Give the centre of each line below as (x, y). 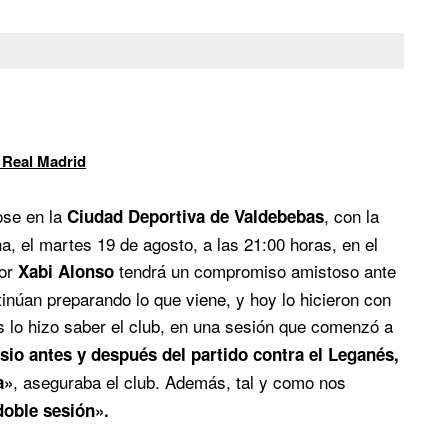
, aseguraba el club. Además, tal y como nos (179, 381)
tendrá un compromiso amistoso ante (255, 270)
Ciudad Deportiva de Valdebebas (195, 215)
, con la (351, 215)
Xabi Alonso (66, 270)
